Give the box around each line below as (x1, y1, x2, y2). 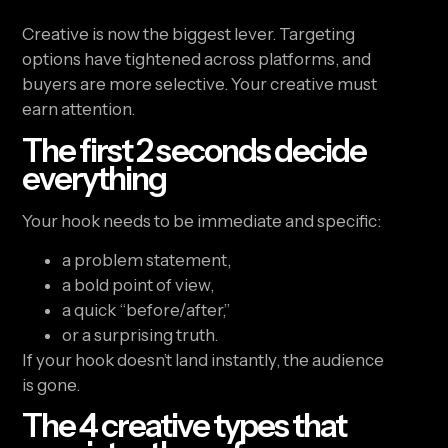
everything (22, 158, 167, 198)
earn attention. (22, 99, 136, 120)
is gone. (22, 374, 81, 395)
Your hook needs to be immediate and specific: (22, 210, 382, 231)
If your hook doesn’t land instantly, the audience (22, 349, 385, 370)
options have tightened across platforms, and (22, 49, 372, 70)
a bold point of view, (62, 274, 215, 295)
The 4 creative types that (22, 406, 347, 446)
